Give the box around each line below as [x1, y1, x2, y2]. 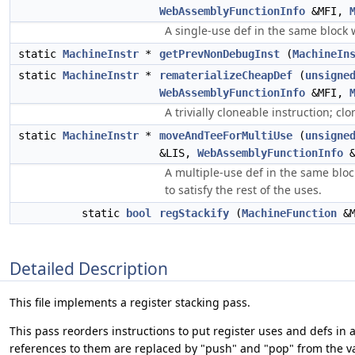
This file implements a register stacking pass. [10, 295, 250, 311]
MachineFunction [242, 207, 337, 219]
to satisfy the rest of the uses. [165, 182, 322, 197]
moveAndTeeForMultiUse [159, 129, 292, 142]
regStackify [159, 207, 229, 219]
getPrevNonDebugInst [159, 48, 280, 60]
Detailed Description [10, 257, 168, 280]
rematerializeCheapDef [159, 69, 292, 82]
